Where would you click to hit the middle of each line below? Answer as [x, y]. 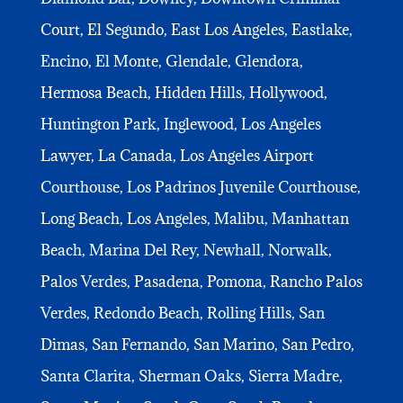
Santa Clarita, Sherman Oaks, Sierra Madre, [191, 376]
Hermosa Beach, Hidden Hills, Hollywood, [184, 92]
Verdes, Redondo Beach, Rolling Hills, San [182, 313]
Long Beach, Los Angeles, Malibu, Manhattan [194, 218]
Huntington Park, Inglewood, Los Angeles [180, 124]
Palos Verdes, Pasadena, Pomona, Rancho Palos [201, 281]
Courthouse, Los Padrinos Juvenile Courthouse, [200, 187]
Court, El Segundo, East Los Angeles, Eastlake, [196, 29]
